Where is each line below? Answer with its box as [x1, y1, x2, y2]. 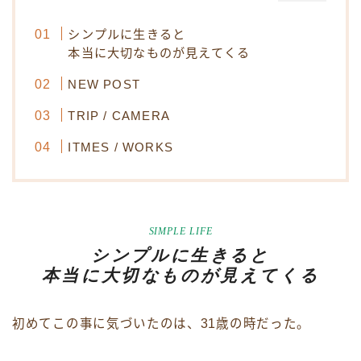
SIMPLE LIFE [148, 225, 213, 237]
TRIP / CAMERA [68, 108, 170, 122]
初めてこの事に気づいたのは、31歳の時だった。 [12, 316, 311, 330]
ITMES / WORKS [68, 139, 173, 154]
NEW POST [68, 77, 140, 91]
